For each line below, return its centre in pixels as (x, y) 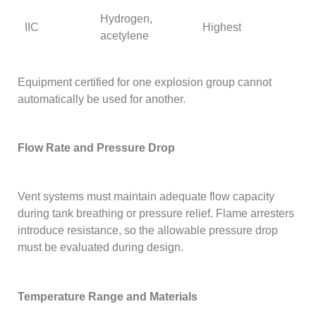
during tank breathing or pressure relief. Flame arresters (156, 214)
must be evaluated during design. (101, 248)
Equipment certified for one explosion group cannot (145, 82)
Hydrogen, (127, 18)
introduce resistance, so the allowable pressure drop (148, 231)
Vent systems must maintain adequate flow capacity (146, 197)
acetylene (125, 35)
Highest (222, 27)
